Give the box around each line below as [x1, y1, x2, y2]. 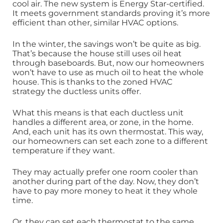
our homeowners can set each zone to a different [12, 136, 208, 146]
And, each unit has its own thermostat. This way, [12, 127, 203, 137]
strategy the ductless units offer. [12, 87, 141, 97]
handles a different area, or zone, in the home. [12, 117, 193, 127]
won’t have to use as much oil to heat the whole [12, 68, 204, 78]
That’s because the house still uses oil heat [12, 49, 182, 59]
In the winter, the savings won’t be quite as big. [12, 39, 201, 49]
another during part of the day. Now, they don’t [12, 177, 199, 187]
